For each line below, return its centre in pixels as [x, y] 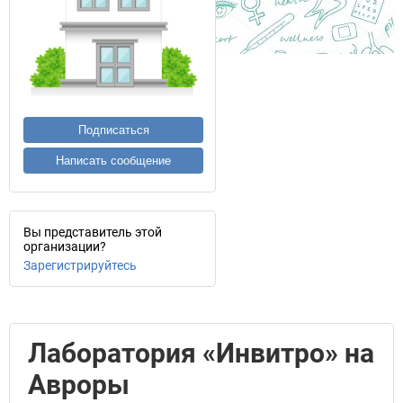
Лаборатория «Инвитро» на [201, 353]
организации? [65, 246]
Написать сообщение [113, 161]
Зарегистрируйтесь [80, 265]
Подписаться [113, 130]
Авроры [79, 385]
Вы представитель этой [93, 232]
